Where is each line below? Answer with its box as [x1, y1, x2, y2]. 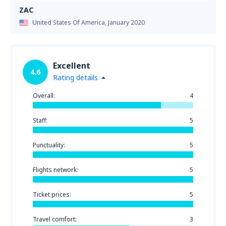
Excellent [53, 60, 90, 71]
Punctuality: [33, 141, 65, 149]
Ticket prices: [33, 190, 71, 199]
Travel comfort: [33, 215, 77, 223]
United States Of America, [32, 18, 108, 27]
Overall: [33, 91, 55, 100]
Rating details [53, 73, 98, 82]
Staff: [33, 116, 47, 125]
